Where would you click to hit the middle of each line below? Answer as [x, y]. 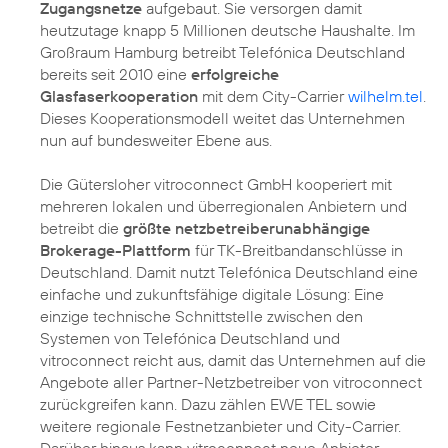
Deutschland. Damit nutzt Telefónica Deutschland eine [229, 272]
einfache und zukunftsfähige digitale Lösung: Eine [212, 294]
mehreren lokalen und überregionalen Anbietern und [223, 206]
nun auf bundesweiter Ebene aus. [156, 140]
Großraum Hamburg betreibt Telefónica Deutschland [222, 52]
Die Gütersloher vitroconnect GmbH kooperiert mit [216, 184]
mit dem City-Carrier [273, 96]
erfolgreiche [235, 74]
